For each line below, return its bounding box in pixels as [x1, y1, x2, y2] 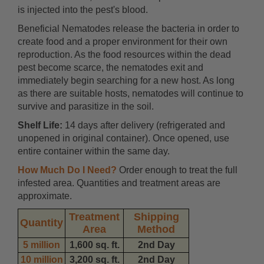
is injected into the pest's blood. [18, 5, 148, 15]
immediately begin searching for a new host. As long [18, 75, 235, 86]
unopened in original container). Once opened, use [18, 133, 229, 144]
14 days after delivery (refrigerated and [62, 120, 225, 131]
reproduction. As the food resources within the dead [18, 49, 231, 60]
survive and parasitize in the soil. [18, 101, 154, 112]
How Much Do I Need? [18, 165, 117, 176]
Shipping [133, 211, 179, 223]
